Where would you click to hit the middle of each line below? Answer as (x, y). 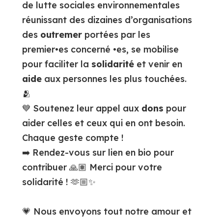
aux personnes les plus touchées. (114, 79)
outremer (61, 35)
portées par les (116, 35)
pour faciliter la (56, 64)
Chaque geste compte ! (77, 138)
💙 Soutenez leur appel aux (82, 109)
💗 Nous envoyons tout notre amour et (107, 212)
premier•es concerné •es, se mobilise (100, 50)
